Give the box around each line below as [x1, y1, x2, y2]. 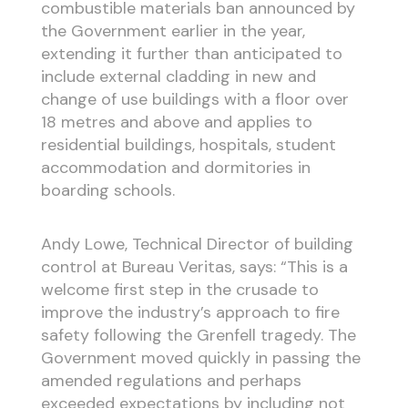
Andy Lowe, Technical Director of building [40, 232, 353, 255]
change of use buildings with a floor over [40, 88, 349, 111]
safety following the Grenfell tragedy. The [40, 323, 356, 346]
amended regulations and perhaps [40, 369, 301, 392]
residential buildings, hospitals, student [40, 134, 336, 157]
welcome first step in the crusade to [40, 278, 319, 301]
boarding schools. [40, 179, 175, 202]
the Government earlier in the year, [40, 20, 305, 43]
